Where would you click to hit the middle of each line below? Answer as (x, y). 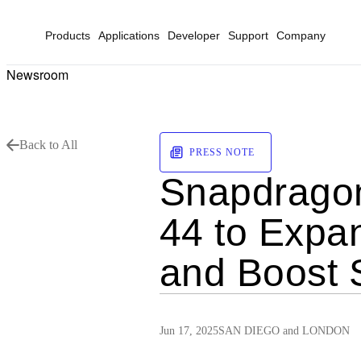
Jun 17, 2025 (189, 331)
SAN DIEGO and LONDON (284, 331)
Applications (129, 35)
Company (301, 35)
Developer (194, 35)
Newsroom (37, 75)
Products (68, 35)
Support (248, 35)
